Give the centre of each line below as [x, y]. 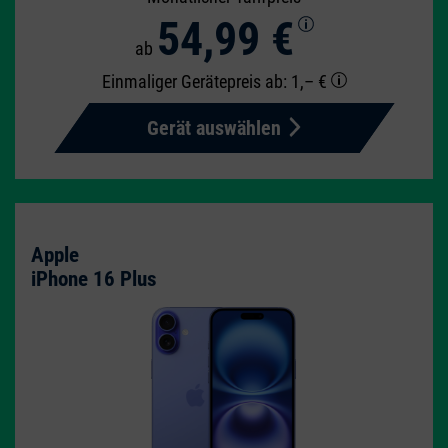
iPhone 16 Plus [94, 278]
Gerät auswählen [213, 127]
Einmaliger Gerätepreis [183, 81]
